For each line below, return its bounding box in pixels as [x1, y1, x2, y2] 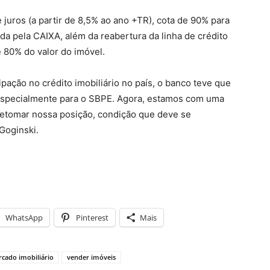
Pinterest [76, 212, 108, 223]
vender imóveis [67, 253, 116, 262]
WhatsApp [5, 212, 43, 223]
